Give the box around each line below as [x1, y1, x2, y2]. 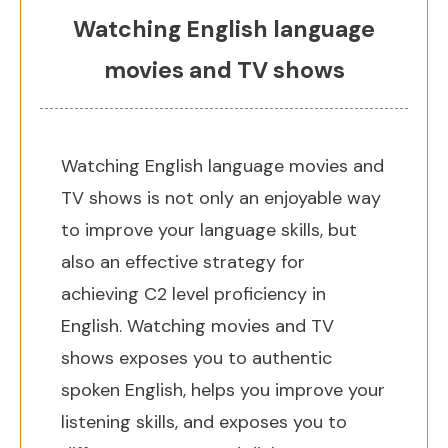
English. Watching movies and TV [61, 314, 334, 338]
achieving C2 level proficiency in [61, 282, 326, 306]
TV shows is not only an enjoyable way [61, 186, 381, 210]
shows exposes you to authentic [61, 346, 332, 370]
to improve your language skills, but [61, 218, 357, 242]
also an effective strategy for [61, 250, 305, 274]
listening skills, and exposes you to [61, 410, 347, 434]
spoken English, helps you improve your [61, 378, 385, 402]
